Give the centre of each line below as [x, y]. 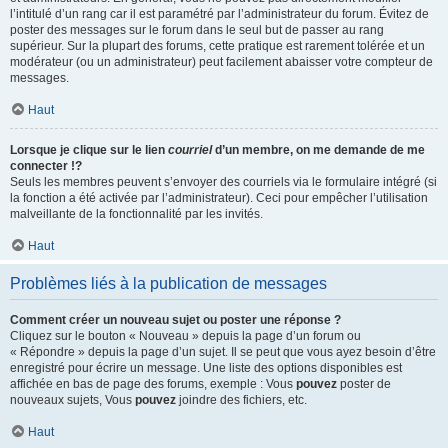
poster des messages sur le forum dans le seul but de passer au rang [197, 30]
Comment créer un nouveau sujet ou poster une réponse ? [175, 320]
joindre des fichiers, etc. [241, 400]
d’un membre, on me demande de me [318, 150]
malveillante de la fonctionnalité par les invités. [136, 214]
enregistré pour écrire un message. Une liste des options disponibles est [206, 368]
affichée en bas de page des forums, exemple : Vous [153, 384]
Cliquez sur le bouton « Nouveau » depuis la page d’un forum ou [185, 336]
